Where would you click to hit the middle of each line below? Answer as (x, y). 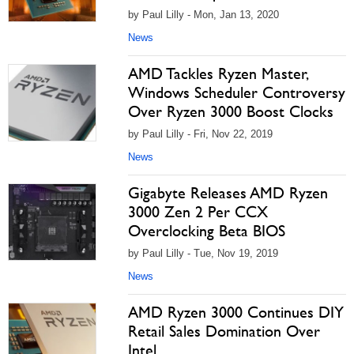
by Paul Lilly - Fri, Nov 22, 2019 (200, 134)
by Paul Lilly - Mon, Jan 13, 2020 (203, 15)
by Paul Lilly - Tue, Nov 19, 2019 (203, 253)
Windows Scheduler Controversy (237, 92)
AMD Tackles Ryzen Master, (218, 73)
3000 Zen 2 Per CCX (198, 212)
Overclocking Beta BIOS (207, 231)
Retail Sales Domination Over (224, 331)
